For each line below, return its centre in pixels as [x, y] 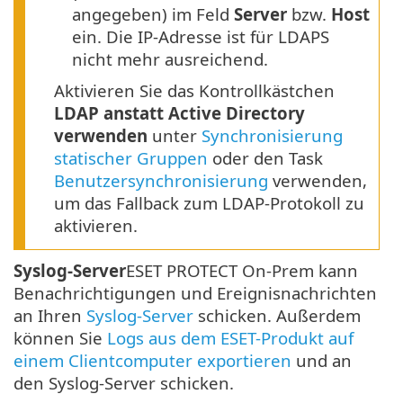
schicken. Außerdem [277, 316]
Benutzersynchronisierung [161, 181]
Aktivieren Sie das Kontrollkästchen [194, 91]
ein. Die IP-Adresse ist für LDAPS [201, 37]
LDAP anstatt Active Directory [179, 113]
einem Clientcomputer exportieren [152, 361]
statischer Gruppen [131, 158]
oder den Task [265, 158]
